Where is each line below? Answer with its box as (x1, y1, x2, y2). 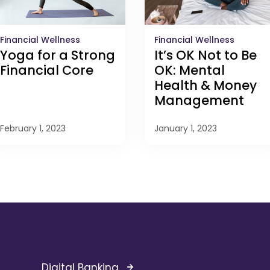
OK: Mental (154, 61, 225, 80)
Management (154, 92, 244, 110)
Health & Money (154, 77, 257, 95)
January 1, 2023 (154, 122, 217, 135)
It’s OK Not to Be (154, 46, 257, 64)
